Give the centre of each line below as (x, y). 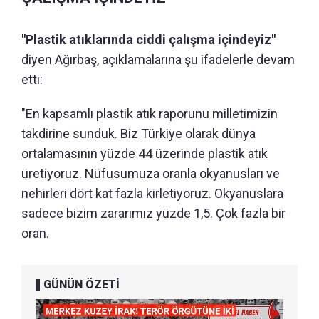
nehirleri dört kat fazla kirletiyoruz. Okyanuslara (152, 193)
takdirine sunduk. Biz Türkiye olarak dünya (138, 133)
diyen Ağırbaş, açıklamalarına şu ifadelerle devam (158, 59)
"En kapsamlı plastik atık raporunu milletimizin (150, 113)
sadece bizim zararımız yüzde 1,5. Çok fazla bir (153, 213)
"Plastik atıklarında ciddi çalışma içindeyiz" (148, 39)
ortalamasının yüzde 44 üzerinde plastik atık (145, 153)
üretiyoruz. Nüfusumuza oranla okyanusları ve (151, 173)
